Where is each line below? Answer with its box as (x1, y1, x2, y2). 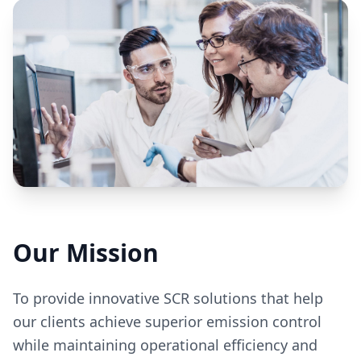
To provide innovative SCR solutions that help (13, 288, 323, 309)
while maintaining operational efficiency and (13, 335, 317, 355)
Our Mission (13, 236, 159, 270)
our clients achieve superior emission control (13, 312, 322, 332)
